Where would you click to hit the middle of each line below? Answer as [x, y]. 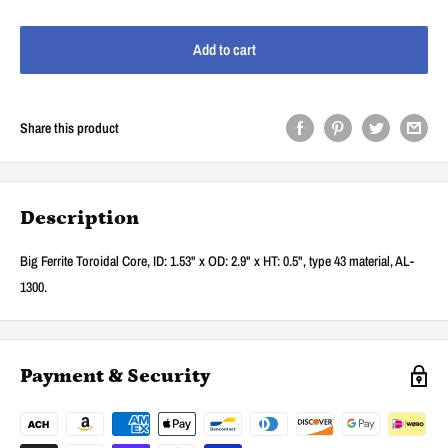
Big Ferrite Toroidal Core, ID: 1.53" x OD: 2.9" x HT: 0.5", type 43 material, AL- [217, 261]
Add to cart [224, 50]
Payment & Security [115, 376]
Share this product [69, 128]
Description [79, 218]
